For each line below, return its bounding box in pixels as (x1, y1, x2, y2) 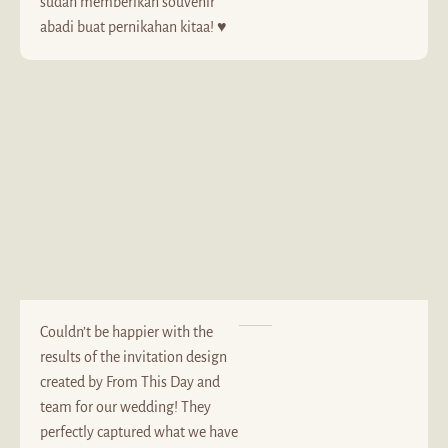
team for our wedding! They (40, 399, 211, 415)
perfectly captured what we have (40, 424, 238, 440)
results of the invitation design (40, 349, 227, 365)
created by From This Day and (40, 374, 220, 390)
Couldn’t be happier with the (40, 324, 213, 340)
